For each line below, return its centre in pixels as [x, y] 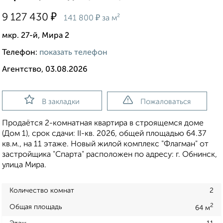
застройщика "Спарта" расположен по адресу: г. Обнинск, [110, 155]
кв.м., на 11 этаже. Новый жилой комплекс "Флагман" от [105, 145]
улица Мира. [24, 166]
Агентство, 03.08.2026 [45, 70]
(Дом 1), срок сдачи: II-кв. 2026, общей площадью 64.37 [104, 134]
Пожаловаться [166, 102]
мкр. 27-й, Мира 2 [36, 36]
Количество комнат [42, 191]
